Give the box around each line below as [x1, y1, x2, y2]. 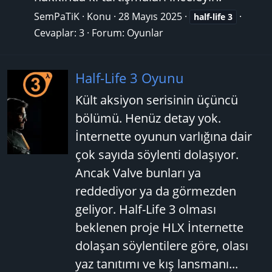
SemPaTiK [34, 10, 80, 24]
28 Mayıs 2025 [118, 10, 182, 24]
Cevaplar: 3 [34, 26, 84, 40]
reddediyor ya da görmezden [75, 182, 236, 199]
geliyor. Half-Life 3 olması [75, 200, 216, 217]
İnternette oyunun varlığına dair [75, 127, 252, 144]
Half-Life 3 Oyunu [75, 68, 184, 87]
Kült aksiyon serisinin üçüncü [75, 91, 238, 108]
